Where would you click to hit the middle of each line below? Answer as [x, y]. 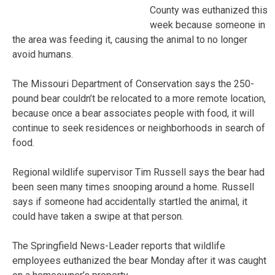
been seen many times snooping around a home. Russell [133, 187]
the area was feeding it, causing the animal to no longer [130, 39]
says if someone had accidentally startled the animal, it [130, 201]
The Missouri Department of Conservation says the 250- [133, 83]
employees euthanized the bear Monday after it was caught [139, 260]
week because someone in [207, 25]
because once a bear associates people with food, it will [133, 113]
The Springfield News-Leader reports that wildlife [119, 246]
